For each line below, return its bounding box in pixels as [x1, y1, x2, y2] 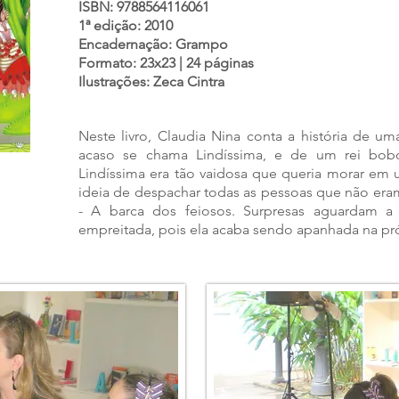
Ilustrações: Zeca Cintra [78, 73, 224, 90]
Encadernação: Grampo [78, 36, 228, 53]
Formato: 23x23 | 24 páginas [78, 54, 254, 71]
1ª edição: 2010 [78, 17, 173, 34]
